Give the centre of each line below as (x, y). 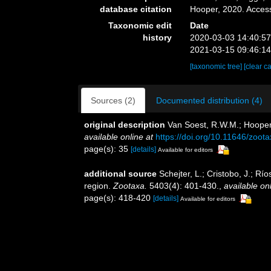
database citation (136, 9)
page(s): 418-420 (119, 198)
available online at (119, 136)
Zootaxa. (130, 185)
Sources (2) (113, 100)
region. (99, 185)
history (158, 37)
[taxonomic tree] (217, 66)
